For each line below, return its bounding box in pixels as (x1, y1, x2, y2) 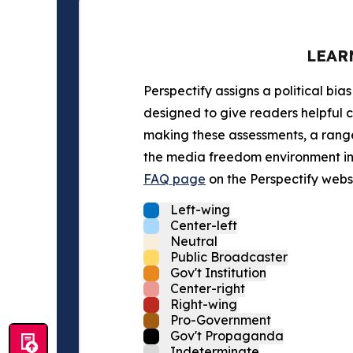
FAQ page (143, 171, 206, 188)
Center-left (170, 217, 237, 234)
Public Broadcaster (170, 249, 288, 266)
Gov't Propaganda (170, 328, 284, 344)
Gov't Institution (170, 265, 266, 281)
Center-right (170, 281, 245, 297)
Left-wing (170, 202, 230, 218)
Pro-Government (170, 312, 271, 329)
